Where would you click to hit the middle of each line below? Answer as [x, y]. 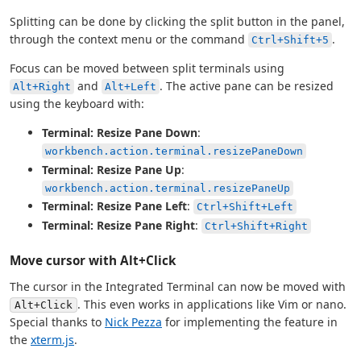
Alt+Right [42, 87]
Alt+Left [131, 87]
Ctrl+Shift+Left [245, 207]
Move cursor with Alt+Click [93, 261]
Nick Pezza [133, 322]
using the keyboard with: [77, 104]
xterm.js [52, 340]
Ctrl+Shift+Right [256, 226]
